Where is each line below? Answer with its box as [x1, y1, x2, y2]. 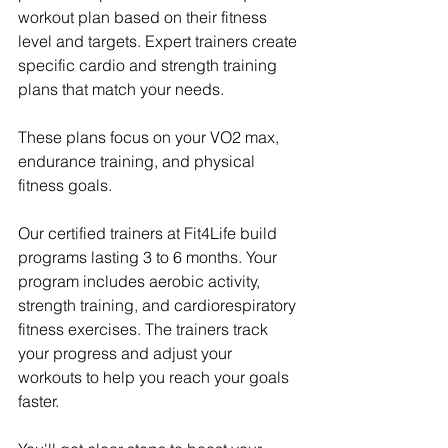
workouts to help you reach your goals [18, 367, 293, 388]
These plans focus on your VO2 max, [18, 127, 283, 148]
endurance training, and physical [18, 151, 259, 172]
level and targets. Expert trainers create [18, 31, 301, 52]
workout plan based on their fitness [18, 7, 271, 28]
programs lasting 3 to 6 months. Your [18, 247, 281, 268]
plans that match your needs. [18, 79, 224, 100]
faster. [18, 391, 59, 412]
